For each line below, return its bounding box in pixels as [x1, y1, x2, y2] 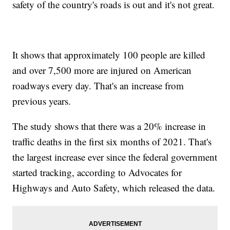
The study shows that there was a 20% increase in [12, 119, 206, 132]
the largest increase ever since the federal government [12, 150, 218, 163]
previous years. [12, 94, 71, 107]
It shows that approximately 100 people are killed [12, 48, 206, 61]
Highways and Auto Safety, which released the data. [12, 181, 216, 194]
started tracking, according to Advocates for [12, 165, 182, 179]
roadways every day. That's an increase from [12, 79, 184, 92]
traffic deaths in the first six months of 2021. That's [12, 135, 212, 148]
